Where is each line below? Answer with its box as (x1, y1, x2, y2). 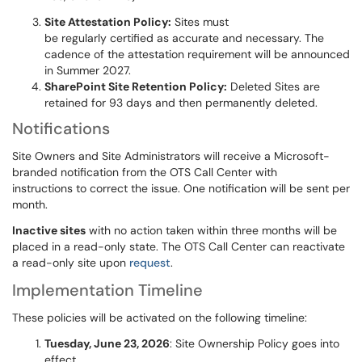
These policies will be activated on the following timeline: (12, 310, 314, 325)
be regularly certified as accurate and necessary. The (44, 31, 324, 45)
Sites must (171, 15, 229, 29)
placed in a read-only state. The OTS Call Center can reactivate (12, 239, 345, 254)
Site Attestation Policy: (44, 15, 171, 29)
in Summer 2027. (44, 63, 134, 78)
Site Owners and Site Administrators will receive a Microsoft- (12, 149, 330, 163)
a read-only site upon (12, 255, 129, 270)
